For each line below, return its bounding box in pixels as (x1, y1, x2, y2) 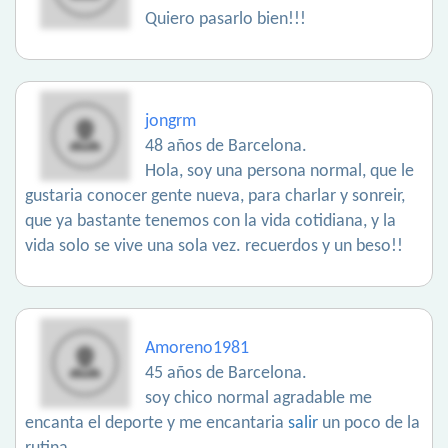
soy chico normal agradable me (145, 389, 372, 409)
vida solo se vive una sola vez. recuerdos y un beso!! (25, 237, 403, 257)
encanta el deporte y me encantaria (25, 414, 288, 434)
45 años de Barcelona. (145, 364, 307, 384)
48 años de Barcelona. (145, 137, 307, 157)
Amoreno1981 (145, 339, 249, 359)
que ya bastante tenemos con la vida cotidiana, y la (25, 212, 396, 232)
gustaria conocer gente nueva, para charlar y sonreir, (25, 187, 405, 207)
